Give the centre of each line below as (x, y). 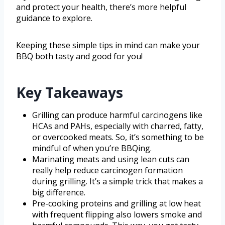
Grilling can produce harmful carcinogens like (117, 115)
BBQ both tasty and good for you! (79, 57)
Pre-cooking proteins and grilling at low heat (117, 204)
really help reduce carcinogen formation (107, 171)
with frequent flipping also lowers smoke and (117, 215)
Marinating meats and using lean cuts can (111, 159)
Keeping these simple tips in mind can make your (108, 45)
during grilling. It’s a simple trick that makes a (118, 182)
